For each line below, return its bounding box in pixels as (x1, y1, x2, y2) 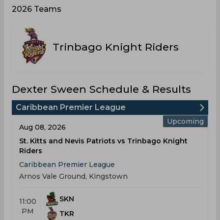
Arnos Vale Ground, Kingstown (19, 172, 128, 181)
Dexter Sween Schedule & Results (12, 83, 191, 95)
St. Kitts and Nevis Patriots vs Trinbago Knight (19, 137, 188, 145)
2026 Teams (12, 4, 61, 14)
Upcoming (167, 117, 204, 126)
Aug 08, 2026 (19, 123, 66, 132)
